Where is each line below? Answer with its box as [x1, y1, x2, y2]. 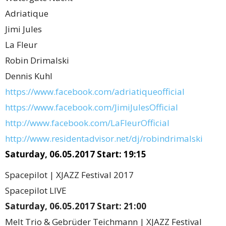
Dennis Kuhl [5, 70, 52, 82]
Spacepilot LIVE [5, 185, 67, 196]
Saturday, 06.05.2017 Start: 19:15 [5, 148, 146, 160]
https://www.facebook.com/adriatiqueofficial [5, 86, 185, 97]
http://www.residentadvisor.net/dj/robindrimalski [5, 133, 203, 144]
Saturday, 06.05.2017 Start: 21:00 [5, 200, 146, 212]
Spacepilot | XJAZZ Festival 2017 [5, 169, 134, 181]
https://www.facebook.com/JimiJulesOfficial [5, 101, 178, 113]
